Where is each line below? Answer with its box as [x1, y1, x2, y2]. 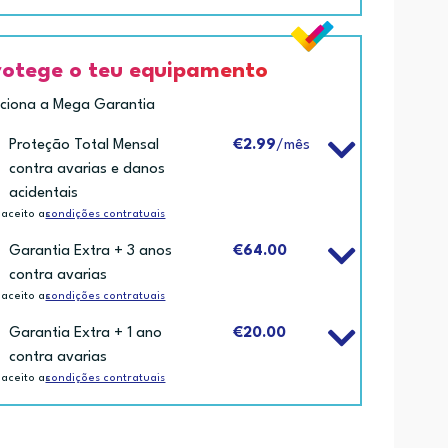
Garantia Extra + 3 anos [9, 243, 173, 259]
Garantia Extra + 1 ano [9, 325, 163, 341]
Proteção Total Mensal [9, 137, 160, 153]
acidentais [9, 185, 79, 201]
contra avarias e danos [9, 161, 166, 177]
